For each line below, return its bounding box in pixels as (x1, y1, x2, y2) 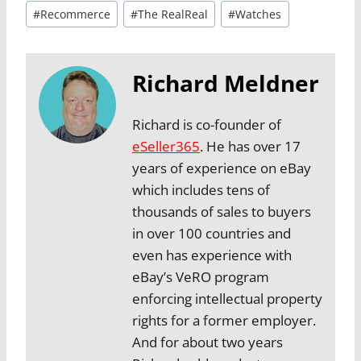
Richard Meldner (132, 68, 319, 99)
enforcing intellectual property (132, 289, 322, 309)
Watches (235, 6, 282, 22)
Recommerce (40, 6, 111, 22)
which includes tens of (132, 180, 270, 200)
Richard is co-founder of (132, 115, 281, 135)
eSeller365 (132, 137, 200, 156)
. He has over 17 (200, 137, 301, 156)
